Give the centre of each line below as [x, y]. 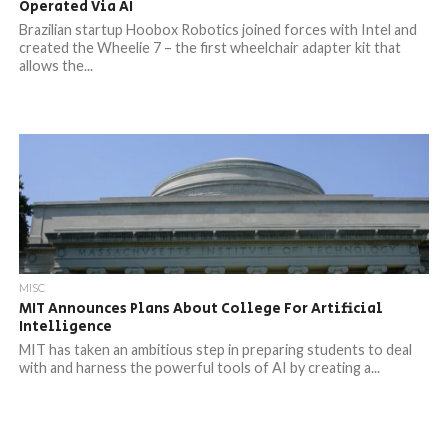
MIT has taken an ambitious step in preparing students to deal [215, 349]
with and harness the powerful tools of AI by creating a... [199, 367]
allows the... [55, 65]
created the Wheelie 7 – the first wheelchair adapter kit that [209, 47]
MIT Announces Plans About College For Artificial [200, 308]
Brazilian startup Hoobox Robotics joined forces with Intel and [217, 29]
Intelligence [65, 326]
